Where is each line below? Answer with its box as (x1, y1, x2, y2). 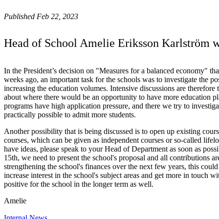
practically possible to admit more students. (4, 110, 136, 119)
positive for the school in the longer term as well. (4, 179, 153, 188)
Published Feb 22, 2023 (4, 12, 78, 21)
